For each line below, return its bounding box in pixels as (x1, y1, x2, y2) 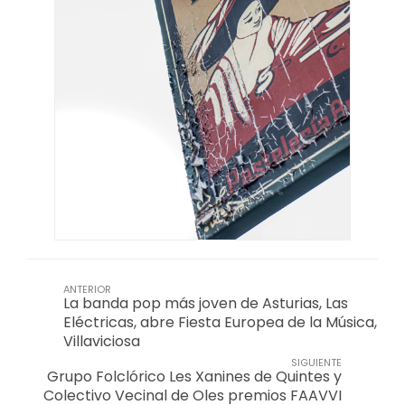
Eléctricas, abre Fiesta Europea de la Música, (63, 311, 377, 333)
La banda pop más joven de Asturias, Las (63, 292, 348, 314)
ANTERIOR (63, 281, 111, 297)
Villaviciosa (63, 330, 140, 352)
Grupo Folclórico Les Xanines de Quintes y (47, 365, 342, 387)
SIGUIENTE (291, 354, 342, 370)
